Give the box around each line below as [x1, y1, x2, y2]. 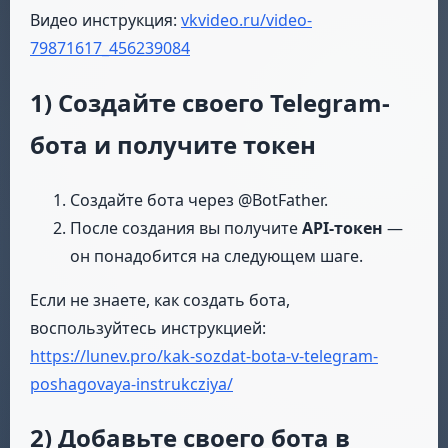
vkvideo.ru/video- [181, 8, 312, 31]
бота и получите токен [30, 127, 316, 161]
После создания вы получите [70, 216, 302, 239]
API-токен [302, 216, 383, 239]
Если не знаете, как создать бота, [30, 288, 290, 311]
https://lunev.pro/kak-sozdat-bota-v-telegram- [30, 344, 378, 367]
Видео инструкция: [30, 8, 181, 31]
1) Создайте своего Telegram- [30, 85, 390, 119]
